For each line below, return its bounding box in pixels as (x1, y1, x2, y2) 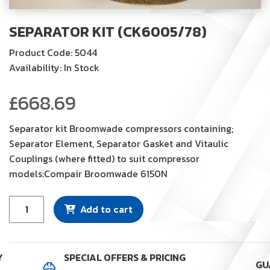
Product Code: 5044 (9, 45, 97, 60)
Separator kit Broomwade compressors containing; (9, 121, 233, 136)
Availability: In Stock (9, 60, 99, 75)
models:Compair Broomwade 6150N (9, 166, 168, 181)
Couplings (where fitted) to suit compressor (9, 151, 199, 166)
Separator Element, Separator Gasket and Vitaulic (9, 136, 228, 151)
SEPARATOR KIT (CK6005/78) (9, 20, 207, 42)
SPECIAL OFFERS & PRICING (63, 250, 186, 265)
